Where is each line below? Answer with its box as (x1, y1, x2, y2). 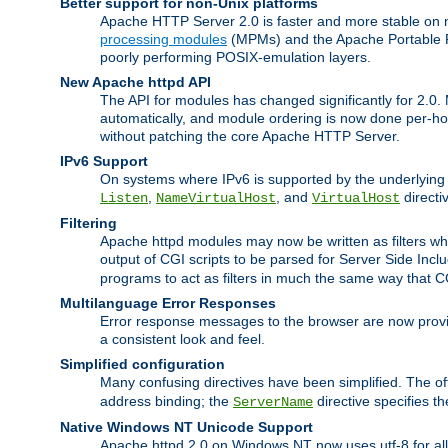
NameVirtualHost (156, 189, 276, 206)
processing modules (100, 30, 227, 47)
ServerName (233, 393, 313, 410)
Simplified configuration (60, 355, 225, 372)
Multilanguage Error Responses (60, 294, 276, 311)
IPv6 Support (60, 152, 148, 169)
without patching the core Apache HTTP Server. (100, 127, 400, 144)
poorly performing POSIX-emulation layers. (100, 48, 371, 65)
